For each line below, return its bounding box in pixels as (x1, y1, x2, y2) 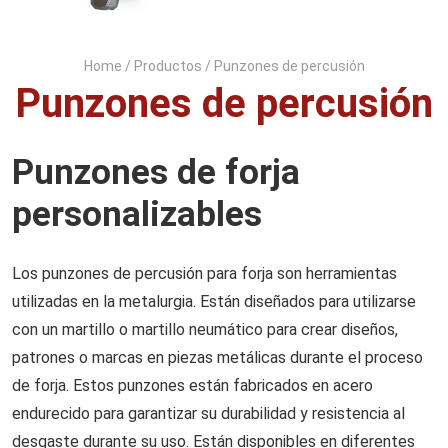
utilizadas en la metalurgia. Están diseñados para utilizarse (12, 292, 416, 311)
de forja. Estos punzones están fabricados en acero (12, 376, 373, 395)
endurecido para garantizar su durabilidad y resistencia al (12, 404, 405, 423)
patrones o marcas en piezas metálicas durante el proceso (12, 348, 423, 367)
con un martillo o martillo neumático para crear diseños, (12, 320, 398, 339)
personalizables (12, 194, 262, 235)
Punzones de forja (12, 152, 300, 193)
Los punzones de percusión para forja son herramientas (12, 264, 397, 283)
